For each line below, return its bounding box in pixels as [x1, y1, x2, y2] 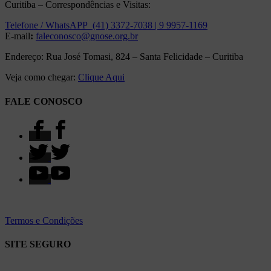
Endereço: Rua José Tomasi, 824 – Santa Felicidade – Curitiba [5, 51, 243, 62]
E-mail [5, 31, 30, 42]
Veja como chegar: [5, 72, 78, 83]
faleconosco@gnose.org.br [36, 31, 138, 42]
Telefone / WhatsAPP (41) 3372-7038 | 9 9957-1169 [5, 20, 207, 31]
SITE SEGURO [5, 239, 71, 250]
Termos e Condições [5, 215, 83, 226]
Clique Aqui [78, 72, 125, 83]
